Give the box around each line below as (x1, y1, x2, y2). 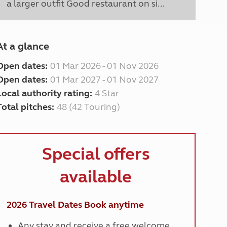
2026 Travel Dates (6, 199, 82, 210)
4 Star (94, 88, 119, 99)
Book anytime (84, 199, 144, 210)
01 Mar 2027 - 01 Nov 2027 (50, 74, 159, 85)
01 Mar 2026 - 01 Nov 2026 (50, 60, 159, 71)
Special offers (42, 143, 150, 165)
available (60, 166, 132, 187)
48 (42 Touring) (56, 101, 120, 112)
